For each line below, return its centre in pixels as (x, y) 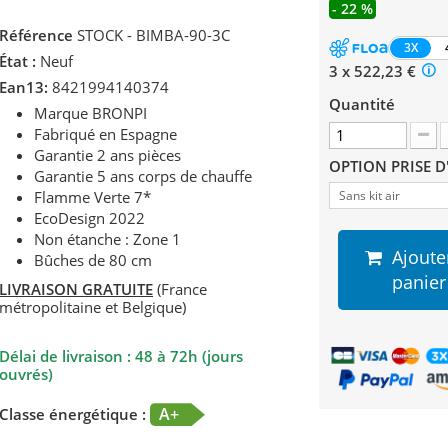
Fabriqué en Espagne (105, 134)
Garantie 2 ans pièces (107, 155)
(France (180, 289)
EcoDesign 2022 (89, 218)
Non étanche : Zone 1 (109, 239)
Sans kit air (369, 196)
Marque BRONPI (90, 113)
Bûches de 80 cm (93, 260)
